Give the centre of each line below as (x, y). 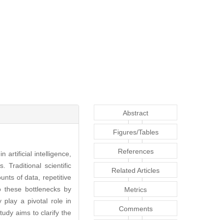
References (136, 151)
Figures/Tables (136, 132)
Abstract (136, 113)
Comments (136, 209)
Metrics (136, 190)
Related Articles (136, 171)
